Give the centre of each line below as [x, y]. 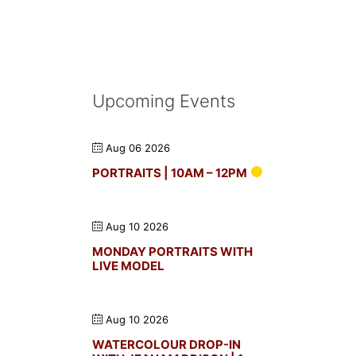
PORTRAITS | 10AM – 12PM [170, 172]
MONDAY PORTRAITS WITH [172, 251]
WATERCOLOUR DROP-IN [166, 344]
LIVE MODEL [128, 265]
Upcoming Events [164, 101]
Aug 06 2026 [136, 147]
